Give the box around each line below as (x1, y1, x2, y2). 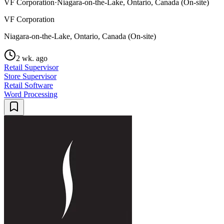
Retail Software (4, 80, 53, 89)
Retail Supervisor (4, 62, 58, 71)
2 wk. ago (16, 53, 47, 62)
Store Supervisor (4, 71, 56, 80)
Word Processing (4, 89, 57, 98)
